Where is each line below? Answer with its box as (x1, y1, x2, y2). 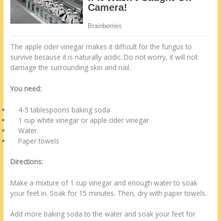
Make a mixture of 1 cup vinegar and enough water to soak (10, 178, 198, 187)
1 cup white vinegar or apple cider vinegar (10, 115, 149, 125)
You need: (10, 84, 42, 94)
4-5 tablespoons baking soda (10, 105, 110, 115)
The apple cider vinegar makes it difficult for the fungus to (10, 42, 192, 52)
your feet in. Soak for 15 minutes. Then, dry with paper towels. (10, 188, 207, 198)
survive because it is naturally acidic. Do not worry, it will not (10, 52, 198, 62)
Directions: (10, 156, 43, 166)
